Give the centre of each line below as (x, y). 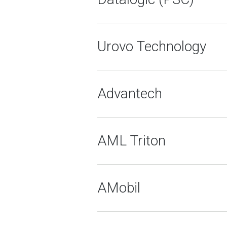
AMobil (119, 188)
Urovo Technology (152, 46)
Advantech (130, 93)
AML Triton (131, 141)
